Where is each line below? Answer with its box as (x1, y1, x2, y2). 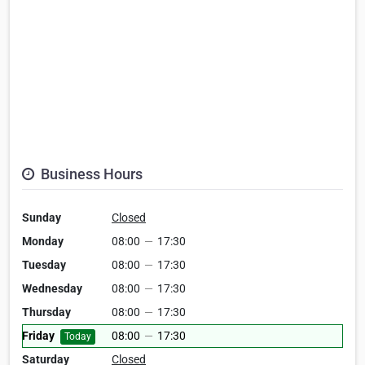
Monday (22, 235, 64, 248)
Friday (22, 329, 55, 343)
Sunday (22, 211, 61, 225)
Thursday (22, 306, 71, 319)
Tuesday (22, 258, 66, 272)
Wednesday (22, 282, 82, 296)
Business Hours (37, 165, 143, 183)
